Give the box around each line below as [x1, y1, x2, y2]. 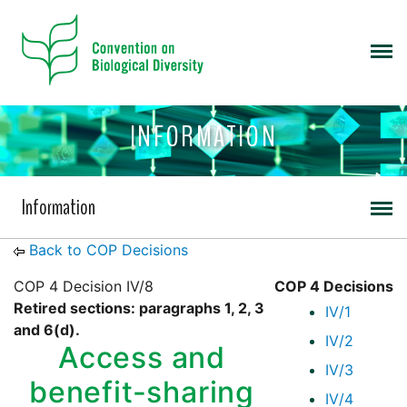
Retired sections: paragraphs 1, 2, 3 [14, 299, 264, 318]
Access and [57, 340, 225, 376]
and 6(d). [14, 321, 80, 340]
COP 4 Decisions [274, 277, 393, 296]
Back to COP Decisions [29, 241, 188, 260]
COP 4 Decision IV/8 [14, 277, 154, 296]
